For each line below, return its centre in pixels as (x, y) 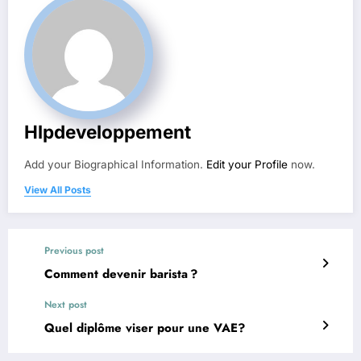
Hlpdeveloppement (108, 131)
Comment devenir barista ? (121, 274)
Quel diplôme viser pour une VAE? (145, 328)
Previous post (74, 250)
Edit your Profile (247, 164)
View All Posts (58, 189)
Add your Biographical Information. (115, 164)
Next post (66, 304)
